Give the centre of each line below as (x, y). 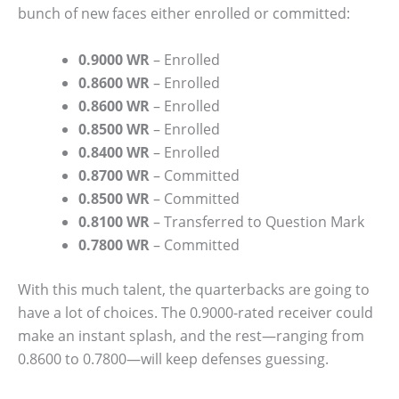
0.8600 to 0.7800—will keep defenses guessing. (173, 358)
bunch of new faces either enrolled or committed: (184, 14)
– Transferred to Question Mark (257, 221)
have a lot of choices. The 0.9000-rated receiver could (195, 312)
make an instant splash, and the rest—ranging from (191, 335)
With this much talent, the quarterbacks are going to (194, 289)
